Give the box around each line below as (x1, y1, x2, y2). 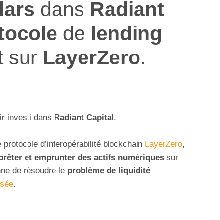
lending (91, 21, 162, 45)
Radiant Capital (54, 113, 114, 123)
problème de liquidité (65, 166, 150, 176)
